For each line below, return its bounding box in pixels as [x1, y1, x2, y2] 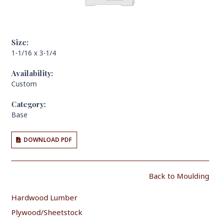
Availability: [11, 68, 53, 78]
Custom [11, 79, 37, 88]
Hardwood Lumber [11, 192, 78, 203]
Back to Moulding [148, 170, 209, 181]
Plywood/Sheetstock [11, 207, 82, 217]
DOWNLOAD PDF [24, 136, 72, 144]
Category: [11, 99, 46, 109]
